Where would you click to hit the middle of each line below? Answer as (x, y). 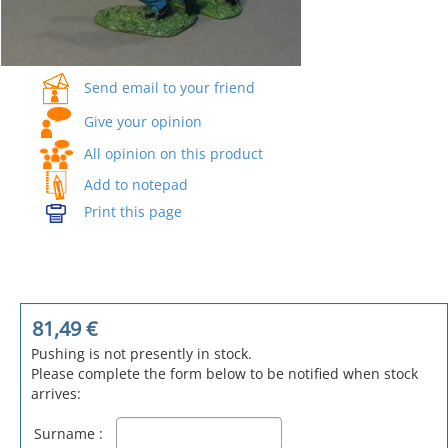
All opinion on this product (173, 153)
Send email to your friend (169, 87)
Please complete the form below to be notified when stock (224, 373)
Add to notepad (135, 184)
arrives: (56, 393)
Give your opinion (142, 121)
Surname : (68, 433)
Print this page (132, 211)
